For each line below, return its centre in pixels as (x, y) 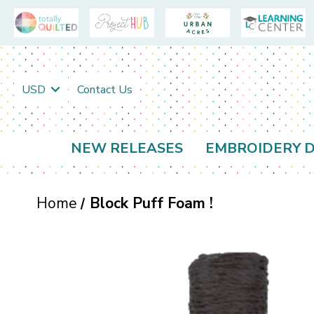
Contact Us (104, 89)
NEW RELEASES (127, 149)
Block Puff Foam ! (151, 204)
